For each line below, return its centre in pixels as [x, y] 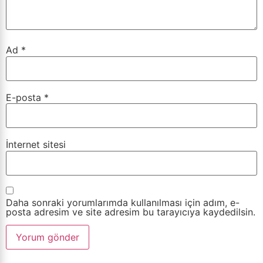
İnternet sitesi [36, 145]
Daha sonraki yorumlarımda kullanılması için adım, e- [123, 202]
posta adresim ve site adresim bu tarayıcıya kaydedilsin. [131, 212]
